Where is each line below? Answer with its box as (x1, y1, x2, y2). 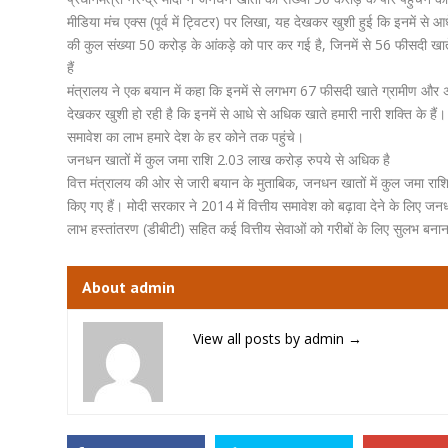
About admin (82, 277, 175, 297)
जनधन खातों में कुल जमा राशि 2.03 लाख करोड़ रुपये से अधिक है (67, 150, 390, 169)
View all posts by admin (193, 329, 348, 348)
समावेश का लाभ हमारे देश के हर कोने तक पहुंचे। (67, 127, 304, 146)
